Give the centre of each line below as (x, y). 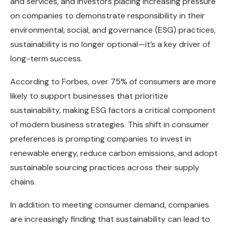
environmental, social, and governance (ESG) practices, (113, 30)
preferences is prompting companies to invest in (101, 139)
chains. (23, 182)
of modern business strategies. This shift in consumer (110, 125)
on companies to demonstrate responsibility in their (108, 16)
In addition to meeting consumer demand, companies (110, 205)
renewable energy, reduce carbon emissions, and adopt (114, 153)
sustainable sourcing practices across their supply (105, 168)
